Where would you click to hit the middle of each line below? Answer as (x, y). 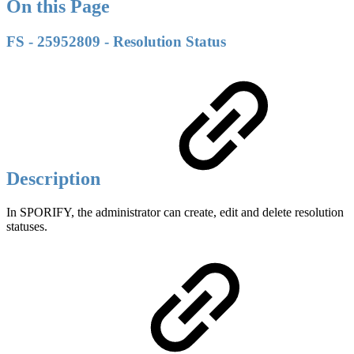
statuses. (27, 226)
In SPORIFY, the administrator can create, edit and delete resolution (175, 212)
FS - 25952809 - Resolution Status (116, 41)
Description (56, 178)
